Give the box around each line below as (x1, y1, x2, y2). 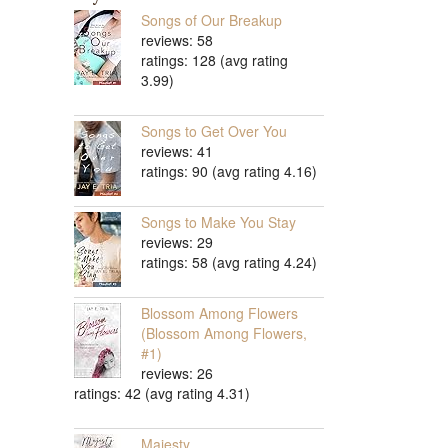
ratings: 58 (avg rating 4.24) (141, 252, 317, 273)
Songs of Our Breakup (141, 10, 282, 31)
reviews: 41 (141, 141, 213, 162)
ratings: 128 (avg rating (141, 50, 288, 71)
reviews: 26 (141, 363, 213, 384)
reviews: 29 (141, 232, 213, 253)
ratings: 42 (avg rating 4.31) (74, 383, 250, 404)
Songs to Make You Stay (141, 212, 296, 233)
